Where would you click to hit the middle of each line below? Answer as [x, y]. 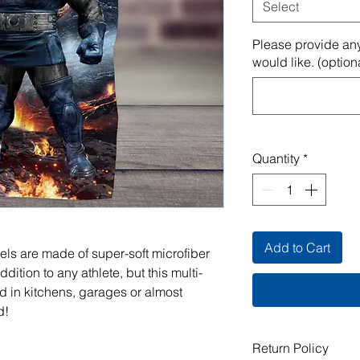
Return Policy [290, 348]
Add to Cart [297, 247]
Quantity [276, 158]
